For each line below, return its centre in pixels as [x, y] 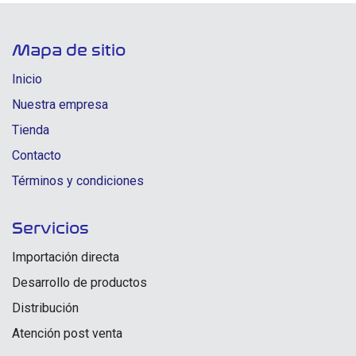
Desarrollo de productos [79, 282]
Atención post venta [67, 333]
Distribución [45, 308]
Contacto [37, 155]
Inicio [27, 79]
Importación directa [66, 257]
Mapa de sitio [69, 50]
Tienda [31, 130]
